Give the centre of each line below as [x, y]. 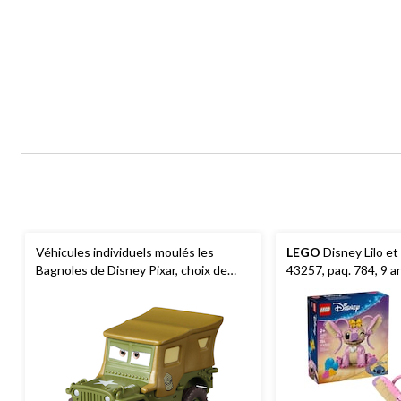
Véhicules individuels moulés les [125, 252]
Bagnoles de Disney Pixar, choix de [132, 269]
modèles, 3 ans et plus [98, 287]
